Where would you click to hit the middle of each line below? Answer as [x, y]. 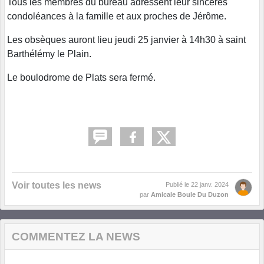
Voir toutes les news [57, 185]
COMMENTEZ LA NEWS [76, 236]
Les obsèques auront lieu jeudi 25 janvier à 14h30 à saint [126, 39]
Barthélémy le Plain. [50, 54]
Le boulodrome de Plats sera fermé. [82, 77]
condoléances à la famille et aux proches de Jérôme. [117, 16]
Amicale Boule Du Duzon [190, 194]
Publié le [178, 184]
